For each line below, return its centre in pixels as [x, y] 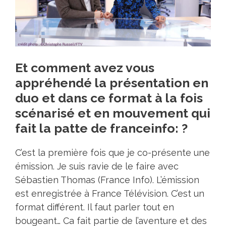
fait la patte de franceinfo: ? [101, 128]
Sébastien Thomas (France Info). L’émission [107, 180]
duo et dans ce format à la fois [109, 98]
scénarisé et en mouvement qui [113, 113]
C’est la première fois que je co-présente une [112, 153]
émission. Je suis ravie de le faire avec [97, 166]
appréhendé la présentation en [112, 83]
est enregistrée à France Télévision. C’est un [110, 194]
